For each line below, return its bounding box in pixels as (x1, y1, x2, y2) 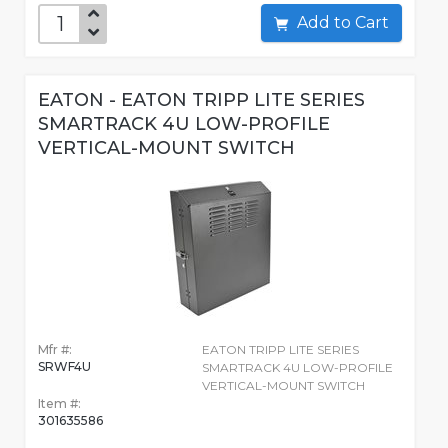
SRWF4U (38, 359, 91, 375)
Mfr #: (38, 342, 72, 358)
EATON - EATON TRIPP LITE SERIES (38, 89, 365, 112)
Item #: (38, 396, 81, 412)
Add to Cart (355, 13, 389, 33)
